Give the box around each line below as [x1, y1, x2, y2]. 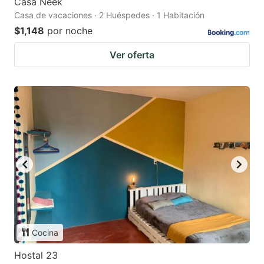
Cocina [32, 227, 58, 237]
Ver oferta [110, 49, 154, 61]
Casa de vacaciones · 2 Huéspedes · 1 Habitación [14, 10, 204, 21]
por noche [47, 25, 93, 37]
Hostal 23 [14, 249, 58, 261]
